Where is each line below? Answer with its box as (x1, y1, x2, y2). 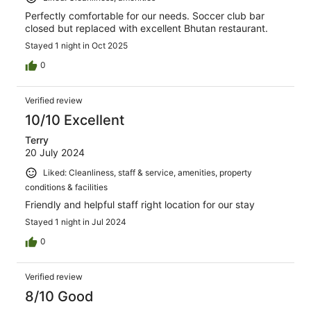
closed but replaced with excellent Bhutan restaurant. (25, 22, 268, 35)
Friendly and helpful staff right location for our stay (25, 198, 255, 210)
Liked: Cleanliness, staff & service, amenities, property (43, 167, 252, 178)
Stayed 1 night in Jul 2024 (25, 216, 126, 227)
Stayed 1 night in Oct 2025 (25, 40, 128, 51)
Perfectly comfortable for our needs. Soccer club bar (25, 10, 264, 22)
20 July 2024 (25, 146, 85, 159)
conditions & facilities (25, 181, 108, 192)
